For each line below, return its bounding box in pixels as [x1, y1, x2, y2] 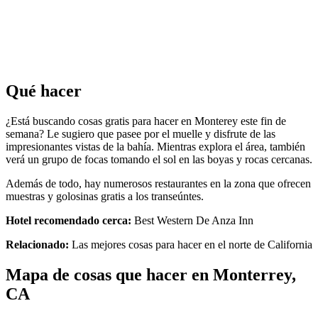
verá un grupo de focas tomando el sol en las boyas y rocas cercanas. [6, 153, 312, 166]
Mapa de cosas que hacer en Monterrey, [6, 265, 296, 285]
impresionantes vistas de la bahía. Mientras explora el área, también [6, 141, 305, 153]
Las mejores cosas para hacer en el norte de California [69, 238, 312, 251]
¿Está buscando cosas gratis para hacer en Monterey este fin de [6, 115, 286, 128]
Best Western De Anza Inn [131, 214, 253, 227]
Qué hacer [6, 82, 82, 101]
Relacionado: [6, 238, 69, 251]
